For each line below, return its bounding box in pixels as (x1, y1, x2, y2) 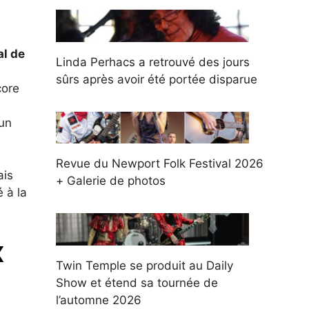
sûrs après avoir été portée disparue (56, 72, 257, 86)
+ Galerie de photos (56, 174, 166, 188)
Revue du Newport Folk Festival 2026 (56, 157, 263, 171)
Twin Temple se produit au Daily (56, 258, 233, 272)
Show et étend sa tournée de (56, 275, 218, 290)
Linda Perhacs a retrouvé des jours (56, 54, 250, 69)
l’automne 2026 (56, 292, 141, 307)
